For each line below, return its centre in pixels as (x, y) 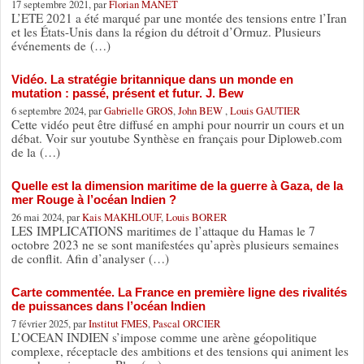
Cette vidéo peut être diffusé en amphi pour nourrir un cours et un (178, 124)
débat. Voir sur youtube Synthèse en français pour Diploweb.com (176, 138)
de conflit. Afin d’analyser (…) (90, 258)
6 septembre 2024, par (57, 110)
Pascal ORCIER (186, 323)
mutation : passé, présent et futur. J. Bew (127, 93)
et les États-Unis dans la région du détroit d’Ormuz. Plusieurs (166, 31)
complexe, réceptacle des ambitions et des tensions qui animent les (180, 351)
